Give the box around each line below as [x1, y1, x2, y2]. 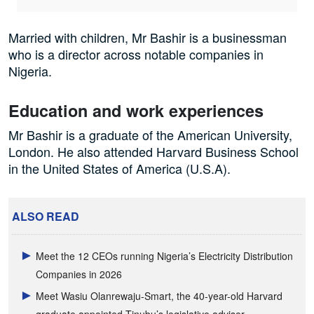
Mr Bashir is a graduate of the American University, [8, 125, 292, 144]
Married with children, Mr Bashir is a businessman [8, 27, 287, 46]
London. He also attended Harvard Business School [8, 142, 299, 161]
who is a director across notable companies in [8, 44, 264, 63]
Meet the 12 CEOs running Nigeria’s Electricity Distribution [36, 249, 294, 264]
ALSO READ [12, 208, 79, 225]
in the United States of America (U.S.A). [8, 158, 231, 177]
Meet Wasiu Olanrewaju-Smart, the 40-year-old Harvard [36, 289, 283, 303]
